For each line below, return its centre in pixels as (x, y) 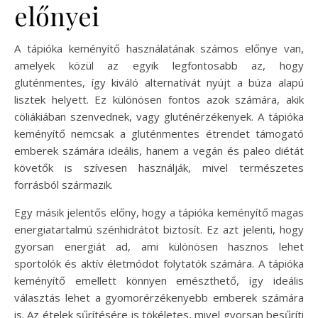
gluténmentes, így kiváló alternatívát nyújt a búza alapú (159, 82)
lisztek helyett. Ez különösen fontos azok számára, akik (159, 99)
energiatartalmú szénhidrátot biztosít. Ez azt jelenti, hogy (159, 229)
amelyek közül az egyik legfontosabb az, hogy (159, 65)
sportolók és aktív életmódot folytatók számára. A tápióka (159, 263)
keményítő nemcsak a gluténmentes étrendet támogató (159, 133)
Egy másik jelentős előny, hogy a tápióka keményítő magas (159, 212)
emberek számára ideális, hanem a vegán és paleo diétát (159, 150)
